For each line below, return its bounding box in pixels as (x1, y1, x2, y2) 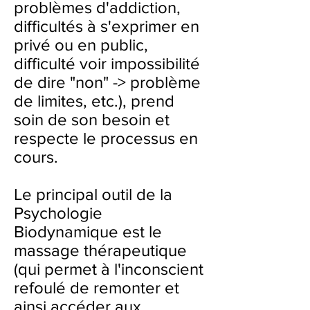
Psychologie (14, 203, 102, 222)
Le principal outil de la (14, 185, 172, 203)
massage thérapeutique (14, 241, 187, 259)
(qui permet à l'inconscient (14, 259, 203, 278)
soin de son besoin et (14, 110, 170, 129)
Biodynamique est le (14, 222, 162, 241)
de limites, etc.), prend (14, 91, 174, 110)
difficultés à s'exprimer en (14, 17, 199, 35)
